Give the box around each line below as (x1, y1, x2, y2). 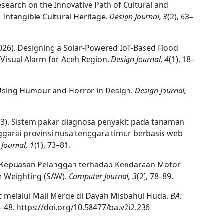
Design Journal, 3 (109, 11, 167, 22)
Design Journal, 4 (111, 54, 169, 65)
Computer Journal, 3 (69, 171, 137, 182)
